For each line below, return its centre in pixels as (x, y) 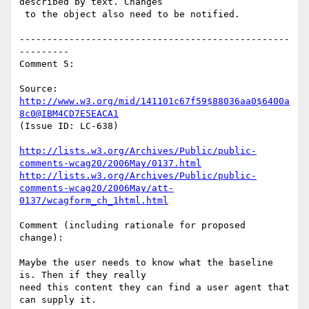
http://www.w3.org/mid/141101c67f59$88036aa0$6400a (154, 101)
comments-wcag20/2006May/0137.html (110, 163)
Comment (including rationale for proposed (132, 226)
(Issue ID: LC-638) (69, 126)
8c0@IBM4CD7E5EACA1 (69, 114)
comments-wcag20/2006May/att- (97, 188)
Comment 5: (47, 64)
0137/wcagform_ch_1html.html (94, 201)
